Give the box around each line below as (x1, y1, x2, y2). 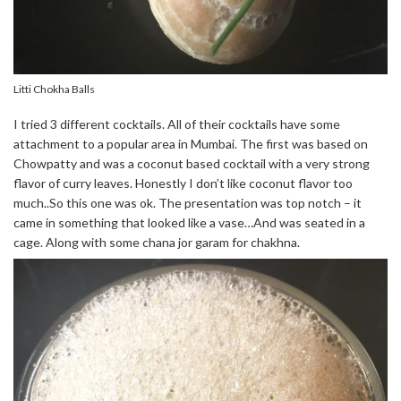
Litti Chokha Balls (13, 82, 95, 97)
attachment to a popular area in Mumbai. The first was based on (13, 136, 368, 152)
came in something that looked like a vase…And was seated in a (13, 215, 365, 231)
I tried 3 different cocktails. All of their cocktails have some (13, 116, 340, 132)
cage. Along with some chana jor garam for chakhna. (13, 235, 300, 251)
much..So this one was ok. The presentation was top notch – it (13, 195, 362, 211)
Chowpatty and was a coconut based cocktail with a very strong (13, 156, 370, 172)
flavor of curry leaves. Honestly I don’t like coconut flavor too (13, 175, 353, 192)
